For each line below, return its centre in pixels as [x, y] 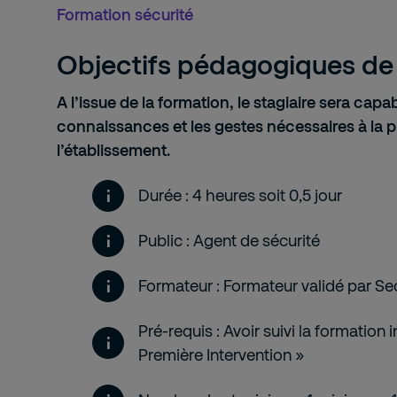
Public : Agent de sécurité [229, 240]
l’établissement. [113, 150]
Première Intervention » [222, 354]
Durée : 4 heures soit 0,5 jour [240, 195]
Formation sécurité [125, 14]
